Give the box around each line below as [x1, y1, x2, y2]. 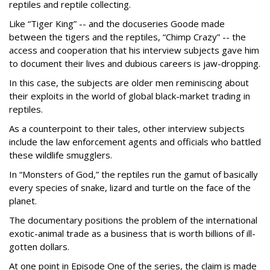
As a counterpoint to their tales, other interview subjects [9, 122, 245, 135]
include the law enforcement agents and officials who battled [9, 136, 261, 148]
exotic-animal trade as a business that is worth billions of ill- [9, 227, 256, 240]
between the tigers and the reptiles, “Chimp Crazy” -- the [9, 31, 246, 43]
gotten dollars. [9, 240, 69, 253]
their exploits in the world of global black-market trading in [9, 90, 250, 102]
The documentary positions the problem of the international [9, 214, 257, 227]
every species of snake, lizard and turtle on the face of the [9, 181, 251, 194]
